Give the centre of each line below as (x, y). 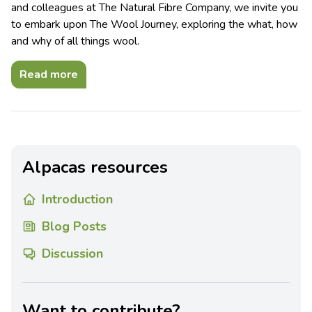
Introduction (77, 200)
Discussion (72, 254)
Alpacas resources (95, 167)
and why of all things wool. (75, 41)
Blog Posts (74, 227)
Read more (49, 75)
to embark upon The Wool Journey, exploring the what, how (154, 25)
